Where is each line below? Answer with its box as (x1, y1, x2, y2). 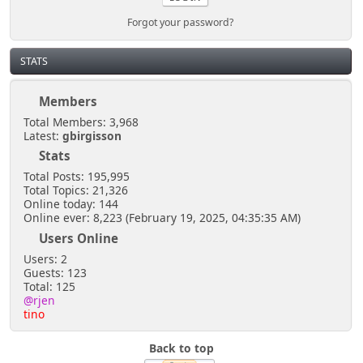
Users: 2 (23, 250, 67, 267)
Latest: (23, 127, 62, 143)
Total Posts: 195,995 (23, 169, 130, 185)
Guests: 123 (23, 264, 87, 280)
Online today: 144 (23, 196, 118, 212)
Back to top (149, 340, 214, 357)
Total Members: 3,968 (23, 113, 139, 130)
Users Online (39, 230, 119, 247)
